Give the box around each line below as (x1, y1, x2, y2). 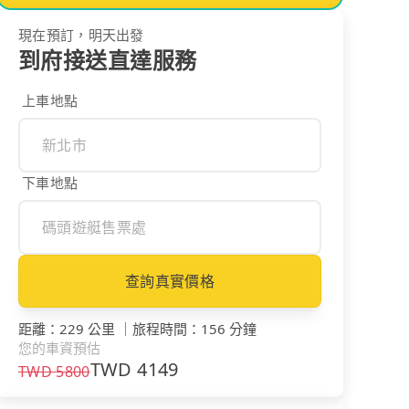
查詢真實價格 (125, 270, 215, 291)
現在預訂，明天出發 (18, 25, 144, 44)
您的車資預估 (18, 338, 100, 357)
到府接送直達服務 (18, 44, 197, 75)
